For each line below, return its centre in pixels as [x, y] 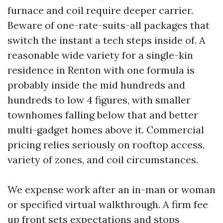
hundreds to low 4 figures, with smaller [99, 100]
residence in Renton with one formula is [101, 70]
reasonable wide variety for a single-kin [100, 55]
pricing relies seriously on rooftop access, [106, 145]
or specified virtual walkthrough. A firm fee [108, 204]
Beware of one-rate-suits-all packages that [109, 25]
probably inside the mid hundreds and [96, 85]
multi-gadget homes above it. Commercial [106, 130]
